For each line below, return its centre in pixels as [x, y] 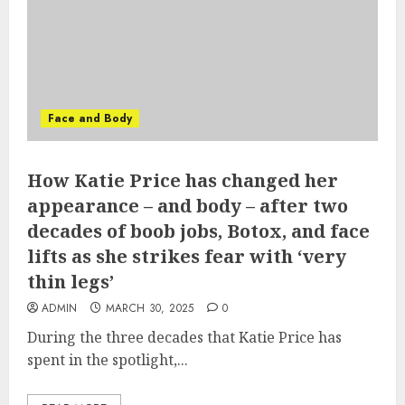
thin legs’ [71, 281]
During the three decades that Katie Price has [184, 337]
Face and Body [90, 118]
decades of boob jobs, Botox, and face [198, 231]
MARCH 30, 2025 [150, 308]
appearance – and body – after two [188, 205]
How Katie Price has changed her [183, 180]
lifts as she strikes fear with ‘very [187, 256]
